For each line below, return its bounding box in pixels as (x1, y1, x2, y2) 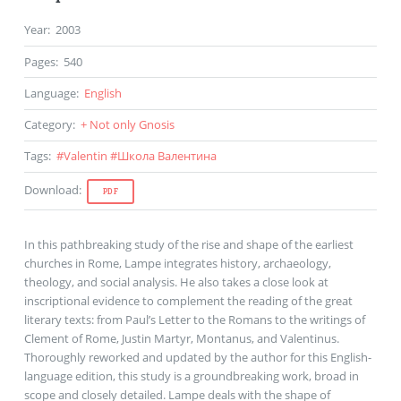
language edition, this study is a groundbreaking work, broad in (23, 368, 359, 385)
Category (23, 116, 73, 133)
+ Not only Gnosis (80, 116, 175, 133)
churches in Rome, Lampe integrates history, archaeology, (23, 255, 331, 272)
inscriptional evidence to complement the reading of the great (23, 293, 353, 310)
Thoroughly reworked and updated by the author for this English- (23, 349, 371, 366)
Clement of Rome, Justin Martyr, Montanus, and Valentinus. (23, 330, 339, 347)
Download (23, 181, 79, 198)
